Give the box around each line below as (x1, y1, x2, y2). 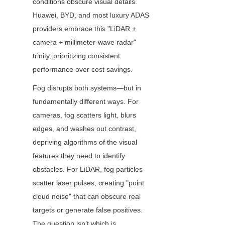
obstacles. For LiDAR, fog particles (33, 165, 143, 174)
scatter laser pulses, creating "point (33, 179, 144, 187)
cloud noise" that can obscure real (33, 192, 141, 201)
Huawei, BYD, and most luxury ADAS (33, 11, 149, 20)
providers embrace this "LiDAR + (33, 25, 136, 33)
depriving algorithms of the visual (33, 138, 137, 147)
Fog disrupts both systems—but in (33, 84, 141, 92)
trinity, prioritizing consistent (33, 52, 120, 60)
